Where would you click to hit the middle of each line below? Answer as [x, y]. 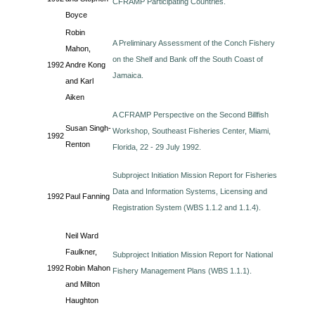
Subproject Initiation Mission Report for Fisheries [195, 175]
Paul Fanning [88, 196]
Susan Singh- [89, 128]
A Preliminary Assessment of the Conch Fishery [194, 43]
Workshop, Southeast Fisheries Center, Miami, [192, 131]
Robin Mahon [88, 268]
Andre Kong [86, 65]
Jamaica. [128, 75]
